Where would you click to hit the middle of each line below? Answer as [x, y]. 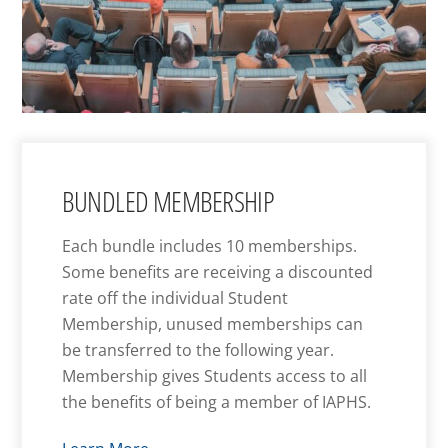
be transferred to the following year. [198, 349]
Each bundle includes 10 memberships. [210, 245]
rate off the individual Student [175, 297]
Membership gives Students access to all [215, 375]
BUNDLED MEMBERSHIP [168, 200]
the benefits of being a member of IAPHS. [219, 401]
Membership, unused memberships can [213, 323]
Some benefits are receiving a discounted [218, 271]
